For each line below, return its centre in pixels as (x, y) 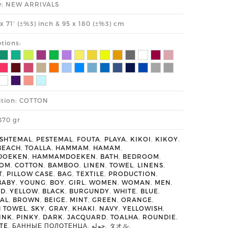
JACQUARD (87, 217)
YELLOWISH (143, 208)
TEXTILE (90, 174)
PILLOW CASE (30, 174)
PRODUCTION (132, 174)
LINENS (150, 165)
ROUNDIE (159, 217)
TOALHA (124, 217)
